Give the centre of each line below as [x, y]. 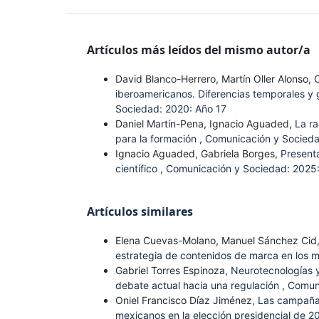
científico [138, 169]
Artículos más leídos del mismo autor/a [199, 50]
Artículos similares [140, 212]
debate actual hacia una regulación [199, 286]
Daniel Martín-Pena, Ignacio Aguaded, [205, 124]
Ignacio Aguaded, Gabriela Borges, [198, 154]
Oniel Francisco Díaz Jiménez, [187, 300]
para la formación [157, 139]
